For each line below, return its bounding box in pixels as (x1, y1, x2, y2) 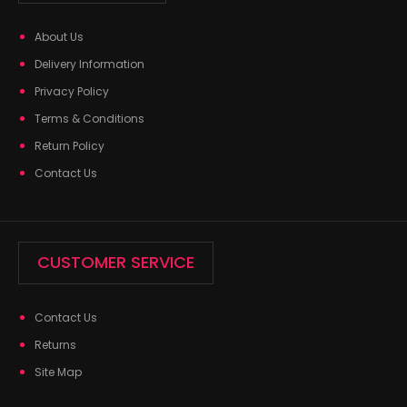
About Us (35, 29, 84, 45)
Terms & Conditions (35, 111, 144, 127)
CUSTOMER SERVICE (37, 251, 194, 274)
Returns (35, 337, 76, 353)
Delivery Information (35, 56, 144, 73)
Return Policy (35, 138, 104, 154)
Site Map (35, 364, 82, 381)
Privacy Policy (35, 84, 109, 100)
